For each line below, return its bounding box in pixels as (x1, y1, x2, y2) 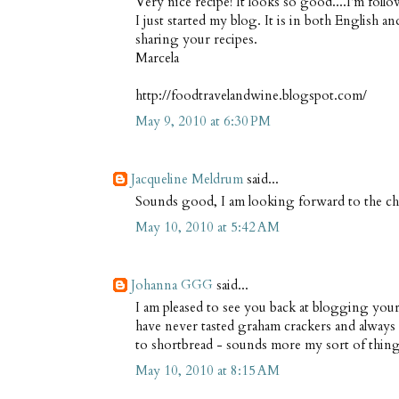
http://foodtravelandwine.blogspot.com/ (135, 86, 367, 105)
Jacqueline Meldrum (131, 169, 243, 188)
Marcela (135, 49, 179, 68)
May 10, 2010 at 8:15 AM (135, 361, 280, 379)
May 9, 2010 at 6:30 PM (135, 111, 271, 130)
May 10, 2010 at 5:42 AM (135, 217, 280, 236)
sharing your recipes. (135, 30, 257, 49)
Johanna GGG (131, 275, 213, 294)
